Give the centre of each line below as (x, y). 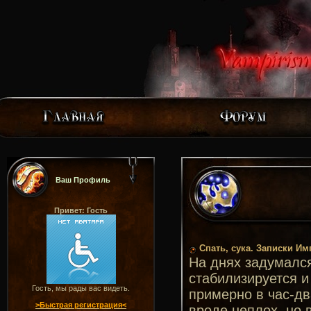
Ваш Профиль (83, 180)
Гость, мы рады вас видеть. (81, 288)
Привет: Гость (81, 210)
